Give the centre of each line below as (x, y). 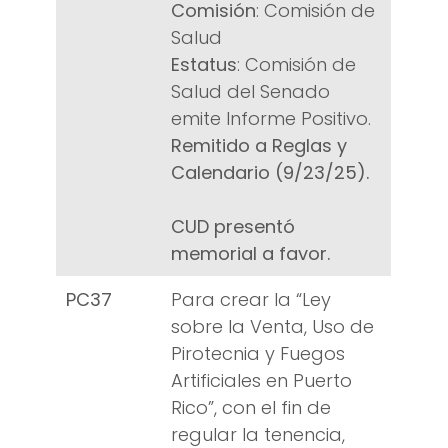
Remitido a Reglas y (259, 146)
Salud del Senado (250, 92)
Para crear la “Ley (251, 300)
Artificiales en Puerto (261, 381)
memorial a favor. (250, 254)
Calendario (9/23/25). (270, 173)
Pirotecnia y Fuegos (258, 354)
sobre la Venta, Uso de (272, 327)
